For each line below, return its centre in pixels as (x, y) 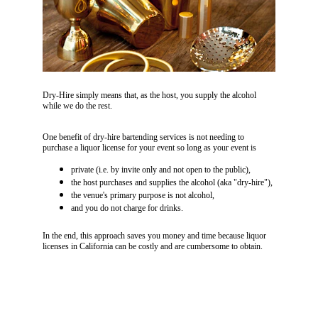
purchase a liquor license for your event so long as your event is (149, 148)
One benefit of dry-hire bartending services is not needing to (144, 137)
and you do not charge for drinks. (128, 208)
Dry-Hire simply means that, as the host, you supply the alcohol (150, 95)
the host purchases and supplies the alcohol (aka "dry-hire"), (172, 182)
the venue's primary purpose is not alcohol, (143, 195)
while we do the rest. (77, 106)
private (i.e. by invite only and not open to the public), (161, 170)
